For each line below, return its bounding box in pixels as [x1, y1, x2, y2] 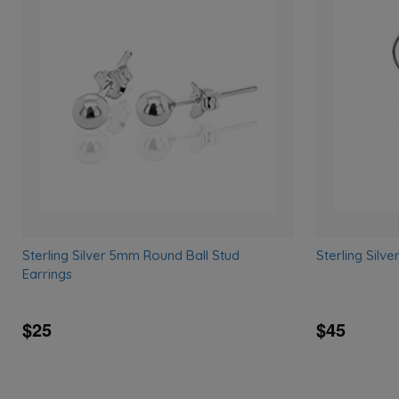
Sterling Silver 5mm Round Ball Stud [22, 246, 240, 264]
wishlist [262, 47, 313, 70]
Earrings [22, 265, 73, 282]
